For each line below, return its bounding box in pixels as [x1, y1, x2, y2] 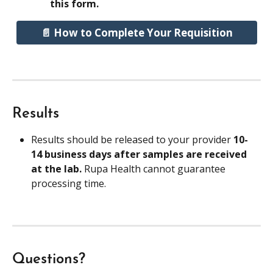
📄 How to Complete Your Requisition [40, 25, 233, 40]
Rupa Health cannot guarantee [84, 161, 228, 175]
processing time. [31, 176, 106, 190]
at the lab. [31, 161, 84, 175]
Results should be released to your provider [31, 132, 233, 146]
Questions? [12, 252, 85, 267]
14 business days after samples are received [31, 147, 249, 161]
